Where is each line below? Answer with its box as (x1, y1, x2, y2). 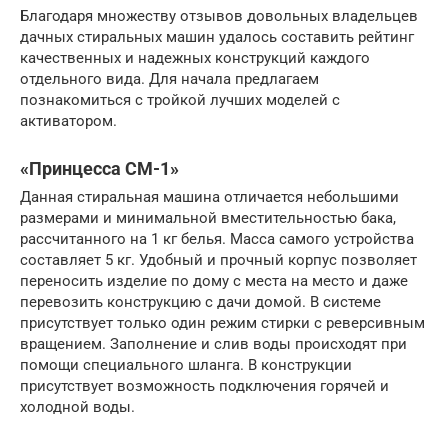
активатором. (20, 112, 117, 131)
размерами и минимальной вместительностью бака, (20, 209, 396, 228)
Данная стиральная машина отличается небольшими (20, 188, 399, 207)
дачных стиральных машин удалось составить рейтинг (20, 28, 414, 47)
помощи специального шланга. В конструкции (20, 356, 352, 375)
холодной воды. (20, 398, 135, 417)
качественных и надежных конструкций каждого (20, 49, 370, 68)
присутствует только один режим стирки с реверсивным (20, 314, 425, 333)
